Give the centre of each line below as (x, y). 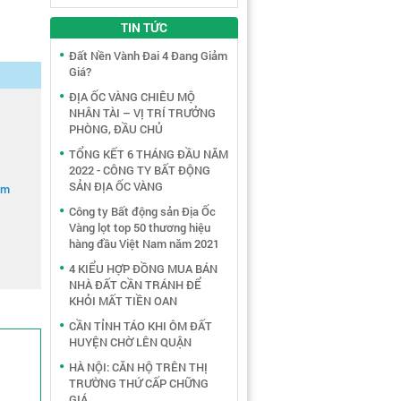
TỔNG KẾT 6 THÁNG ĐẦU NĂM (149, 154)
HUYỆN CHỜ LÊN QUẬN (130, 342)
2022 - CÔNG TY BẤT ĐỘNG (140, 170)
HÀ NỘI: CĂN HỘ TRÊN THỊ (138, 367)
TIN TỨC (144, 27)
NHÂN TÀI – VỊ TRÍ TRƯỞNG (142, 113)
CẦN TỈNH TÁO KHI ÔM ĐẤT (141, 326)
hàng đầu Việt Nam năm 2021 (144, 243)
